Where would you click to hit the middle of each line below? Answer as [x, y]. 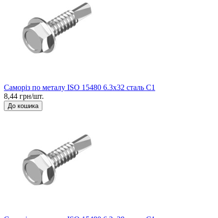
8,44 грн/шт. [24, 96]
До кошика [23, 106]
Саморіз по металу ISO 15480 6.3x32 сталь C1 [80, 87]
